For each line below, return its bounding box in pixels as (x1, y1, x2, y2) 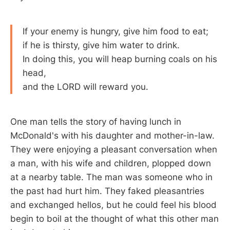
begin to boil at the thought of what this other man (10, 213, 219, 224)
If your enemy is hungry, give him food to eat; (23, 26, 208, 37)
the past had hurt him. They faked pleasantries (10, 185, 204, 196)
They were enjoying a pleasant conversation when (10, 144, 217, 155)
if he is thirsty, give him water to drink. (23, 40, 180, 51)
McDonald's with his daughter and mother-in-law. (10, 130, 215, 141)
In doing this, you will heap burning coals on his (23, 54, 217, 65)
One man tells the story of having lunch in (10, 116, 181, 127)
